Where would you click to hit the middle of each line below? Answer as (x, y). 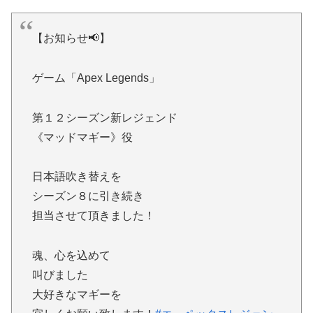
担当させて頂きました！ (93, 216)
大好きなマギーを (77, 295)
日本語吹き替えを (77, 177)
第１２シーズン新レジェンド (104, 117)
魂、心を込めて (71, 256)
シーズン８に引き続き (88, 196)
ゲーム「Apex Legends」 (96, 78)
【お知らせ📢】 (71, 38)
